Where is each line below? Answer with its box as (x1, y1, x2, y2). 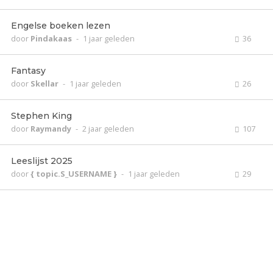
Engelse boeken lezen (11, 20, 110, 31)
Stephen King (11, 110, 72, 121)
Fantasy (11, 65, 46, 76)
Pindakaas (30, 33, 74, 44)
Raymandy (30, 123, 73, 134)
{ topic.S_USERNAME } (30, 168, 119, 179)
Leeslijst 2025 (11, 155, 73, 166)
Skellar (30, 78, 60, 89)
